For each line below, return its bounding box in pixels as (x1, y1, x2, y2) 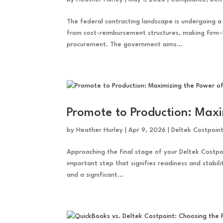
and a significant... (67, 172, 124, 179)
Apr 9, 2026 (128, 127, 166, 134)
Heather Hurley (76, 127, 123, 134)
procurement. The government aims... (67, 41, 183, 48)
